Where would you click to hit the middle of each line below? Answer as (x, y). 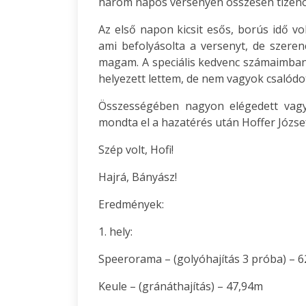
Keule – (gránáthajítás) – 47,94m (181, 286)
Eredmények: (131, 204)
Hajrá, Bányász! (138, 177)
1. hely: (115, 232)
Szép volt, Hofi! (136, 150)
